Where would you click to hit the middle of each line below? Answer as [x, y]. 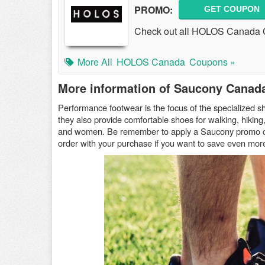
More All [95, 62]
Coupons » [212, 62]
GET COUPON [232, 9]
